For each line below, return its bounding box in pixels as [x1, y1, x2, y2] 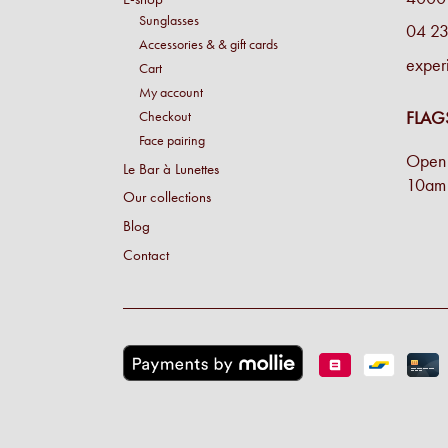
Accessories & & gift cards [139, 35, 278, 52]
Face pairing [139, 131, 205, 148]
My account [139, 83, 203, 100]
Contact [123, 246, 169, 265]
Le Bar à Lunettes [123, 159, 219, 178]
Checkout [139, 107, 191, 124]
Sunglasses [139, 11, 199, 28]
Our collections [123, 188, 211, 207]
